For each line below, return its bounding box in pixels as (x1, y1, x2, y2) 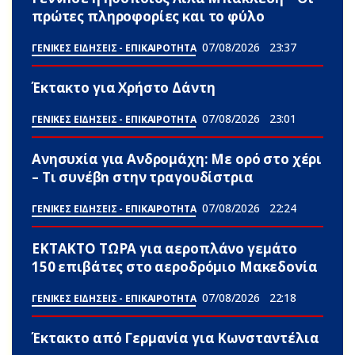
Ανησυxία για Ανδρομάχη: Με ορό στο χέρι (32, 150, 323, 169)
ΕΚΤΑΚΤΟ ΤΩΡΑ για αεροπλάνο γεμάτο (32, 239, 298, 258)
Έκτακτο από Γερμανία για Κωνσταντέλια (32, 329, 319, 348)
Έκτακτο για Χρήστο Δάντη (32, 78, 216, 97)
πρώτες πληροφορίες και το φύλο (32, 7, 265, 26)
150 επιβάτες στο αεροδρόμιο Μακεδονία (32, 258, 318, 277)
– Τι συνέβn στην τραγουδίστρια (32, 168, 254, 187)
